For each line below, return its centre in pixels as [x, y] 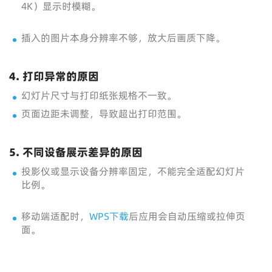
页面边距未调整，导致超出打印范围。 [104, 114]
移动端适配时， [55, 216]
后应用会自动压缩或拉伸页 [187, 216]
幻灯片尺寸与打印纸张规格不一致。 [99, 95]
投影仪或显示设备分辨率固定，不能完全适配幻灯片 [133, 171]
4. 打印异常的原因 [54, 76]
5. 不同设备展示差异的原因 [76, 152]
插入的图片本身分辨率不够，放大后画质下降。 [123, 38]
